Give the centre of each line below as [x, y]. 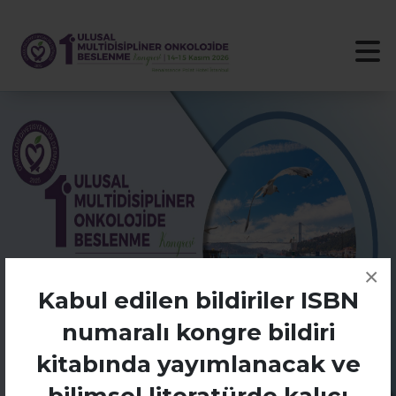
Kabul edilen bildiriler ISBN [198, 301]
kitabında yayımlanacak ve [198, 364]
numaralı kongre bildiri [198, 332]
